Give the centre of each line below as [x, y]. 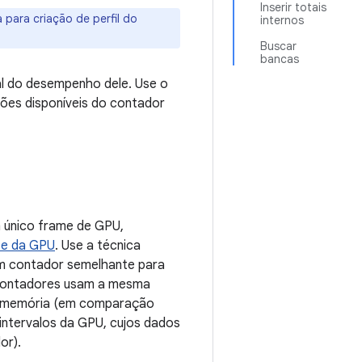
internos [282, 20]
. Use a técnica [98, 246]
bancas [280, 59]
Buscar [278, 46]
